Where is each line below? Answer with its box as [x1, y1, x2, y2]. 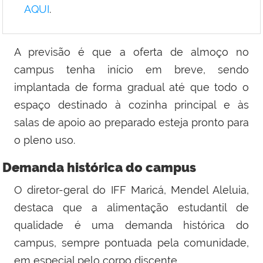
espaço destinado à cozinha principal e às [14, 99, 249, 112]
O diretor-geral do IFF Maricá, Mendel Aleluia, [14, 184, 249, 197]
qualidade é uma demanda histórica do [14, 219, 249, 232]
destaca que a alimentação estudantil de [14, 201, 249, 214]
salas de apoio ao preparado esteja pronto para [14, 116, 249, 129]
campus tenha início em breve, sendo [14, 63, 249, 76]
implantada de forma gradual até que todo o [14, 81, 249, 94]
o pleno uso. [14, 134, 75, 147]
